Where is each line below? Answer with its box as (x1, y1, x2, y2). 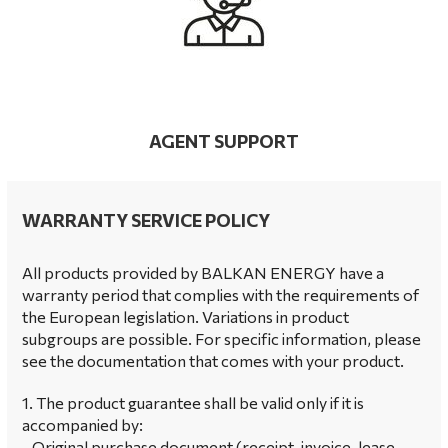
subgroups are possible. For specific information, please (22, 329, 421, 348)
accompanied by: (22, 415, 143, 434)
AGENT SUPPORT (149, 130, 299, 152)
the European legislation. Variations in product (22, 307, 349, 326)
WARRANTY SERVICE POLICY (22, 209, 270, 231)
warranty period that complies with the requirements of (22, 285, 422, 304)
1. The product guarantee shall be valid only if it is (22, 393, 364, 412)
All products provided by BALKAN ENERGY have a (22, 263, 384, 282)
